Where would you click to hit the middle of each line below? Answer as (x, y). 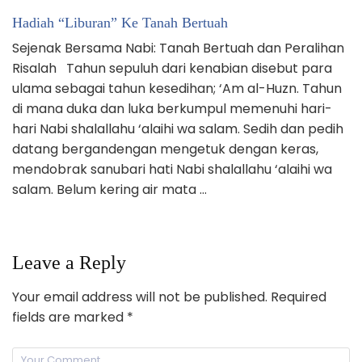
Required (297, 297)
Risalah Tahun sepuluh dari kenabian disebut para (172, 68)
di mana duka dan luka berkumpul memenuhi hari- (172, 108)
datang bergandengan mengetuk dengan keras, (165, 149)
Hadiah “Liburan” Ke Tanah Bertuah (120, 22)
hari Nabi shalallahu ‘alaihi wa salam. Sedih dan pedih (178, 128)
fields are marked (69, 317)
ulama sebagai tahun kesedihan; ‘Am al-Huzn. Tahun (177, 88)
